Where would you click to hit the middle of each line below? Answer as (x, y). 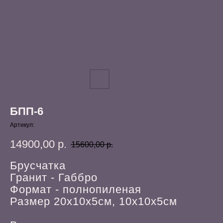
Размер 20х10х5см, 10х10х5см (94, 202)
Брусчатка (38, 166)
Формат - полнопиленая (76, 190)
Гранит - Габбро (54, 178)
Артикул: (22, 125)
